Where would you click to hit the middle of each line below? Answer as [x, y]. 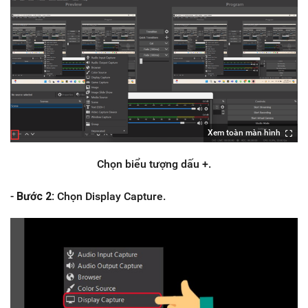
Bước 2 [33, 196]
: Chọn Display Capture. [109, 196]
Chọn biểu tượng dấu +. [154, 164]
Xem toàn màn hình [244, 132]
